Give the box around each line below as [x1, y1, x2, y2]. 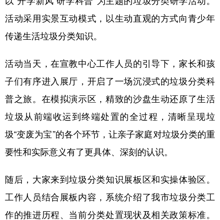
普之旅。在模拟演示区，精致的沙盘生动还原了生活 [5, 91, 215, 105]
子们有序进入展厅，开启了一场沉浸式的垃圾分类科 [5, 74, 215, 87]
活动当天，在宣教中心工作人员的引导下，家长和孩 [5, 56, 215, 69]
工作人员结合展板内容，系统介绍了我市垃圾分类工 [5, 190, 215, 203]
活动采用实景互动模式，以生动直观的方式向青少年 [5, 11, 215, 24]
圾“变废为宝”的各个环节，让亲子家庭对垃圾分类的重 [5, 127, 215, 140]
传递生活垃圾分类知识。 [5, 28, 102, 42]
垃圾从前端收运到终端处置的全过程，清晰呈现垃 [5, 109, 215, 122]
